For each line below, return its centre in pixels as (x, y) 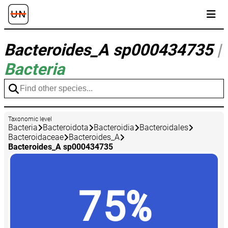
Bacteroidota (66, 128)
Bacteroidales (164, 128)
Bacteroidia (114, 128)
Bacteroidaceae (36, 137)
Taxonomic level (30, 119)
